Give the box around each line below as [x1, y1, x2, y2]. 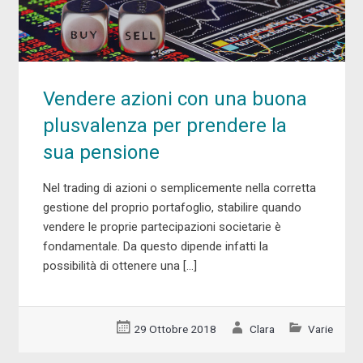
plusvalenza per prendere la [42, 113, 287, 137]
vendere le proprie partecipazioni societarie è [42, 219, 281, 234]
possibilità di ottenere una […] [42, 258, 197, 273]
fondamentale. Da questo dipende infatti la [42, 238, 268, 254]
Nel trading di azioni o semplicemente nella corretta [42, 180, 316, 195]
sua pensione [42, 140, 160, 164]
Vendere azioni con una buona [42, 87, 307, 110]
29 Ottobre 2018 [134, 322, 217, 335]
